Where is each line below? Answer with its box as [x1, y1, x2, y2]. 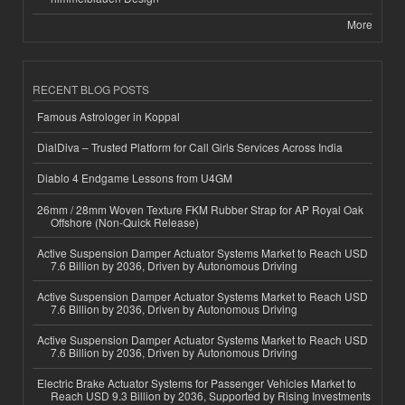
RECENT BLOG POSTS [33, 81, 149, 98]
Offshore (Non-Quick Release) [51, 213, 199, 230]
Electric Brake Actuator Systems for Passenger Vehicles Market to [37, 375, 356, 391]
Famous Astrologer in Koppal [37, 108, 180, 125]
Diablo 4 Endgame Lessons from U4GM [37, 170, 232, 186]
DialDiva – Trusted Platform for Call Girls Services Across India [37, 139, 343, 155]
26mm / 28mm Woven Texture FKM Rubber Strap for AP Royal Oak [37, 201, 363, 217]
